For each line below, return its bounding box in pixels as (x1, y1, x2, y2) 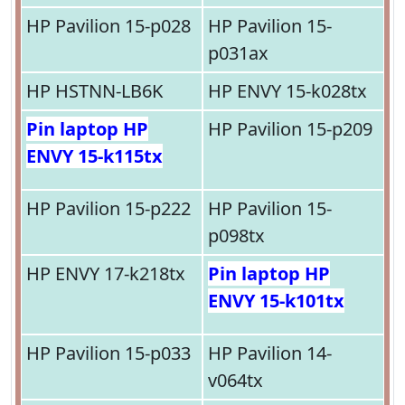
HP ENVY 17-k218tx (26, 261, 185, 287)
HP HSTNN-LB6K (26, 79, 163, 104)
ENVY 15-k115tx (26, 144, 163, 169)
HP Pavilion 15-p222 (26, 196, 191, 221)
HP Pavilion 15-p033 (26, 341, 191, 366)
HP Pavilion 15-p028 (26, 14, 191, 39)
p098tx (208, 223, 265, 249)
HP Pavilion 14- (208, 341, 332, 366)
